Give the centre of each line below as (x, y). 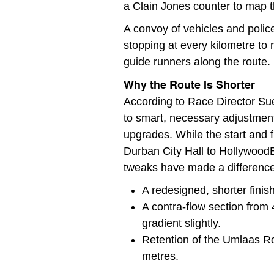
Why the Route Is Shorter (189, 85)
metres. (160, 257)
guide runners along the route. (197, 62)
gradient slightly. (181, 224)
